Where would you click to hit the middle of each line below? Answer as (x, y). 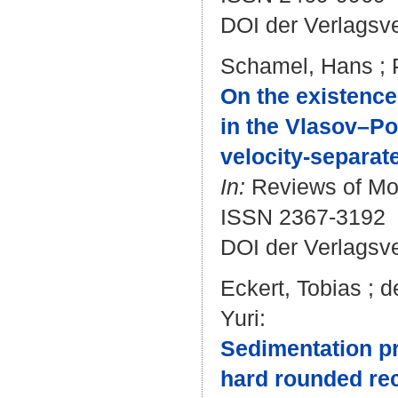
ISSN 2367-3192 (303, 217)
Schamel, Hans (297, 66)
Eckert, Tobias (291, 288)
